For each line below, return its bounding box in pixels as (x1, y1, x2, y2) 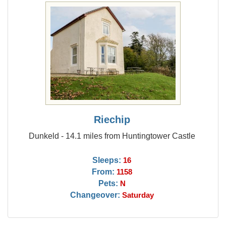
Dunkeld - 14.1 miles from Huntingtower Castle (28, 131, 195, 140)
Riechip (93, 114, 130, 125)
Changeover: (70, 190, 120, 199)
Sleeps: (92, 155, 122, 164)
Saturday (122, 191, 154, 199)
